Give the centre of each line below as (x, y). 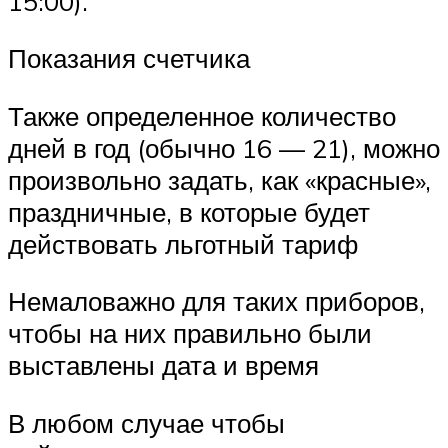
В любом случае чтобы (146, 423)
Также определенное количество (202, 115)
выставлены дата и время (163, 365)
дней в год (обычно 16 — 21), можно (224, 147)
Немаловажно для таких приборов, (216, 301)
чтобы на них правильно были (190, 333)
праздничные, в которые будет (189, 211)
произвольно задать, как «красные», (219, 179)
